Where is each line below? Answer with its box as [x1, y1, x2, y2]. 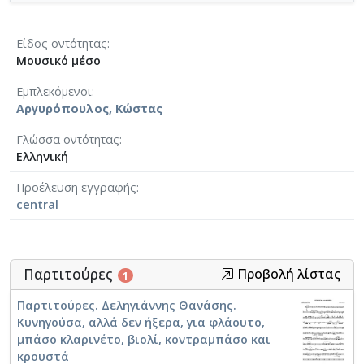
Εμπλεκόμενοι [16, 83, 92, 99]
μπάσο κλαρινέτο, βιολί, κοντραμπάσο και [17, 331, 271, 347]
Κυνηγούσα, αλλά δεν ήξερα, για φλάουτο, [17, 314, 265, 330]
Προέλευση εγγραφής [16, 179, 136, 195]
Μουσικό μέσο [16, 52, 101, 68]
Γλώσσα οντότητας [16, 131, 119, 147]
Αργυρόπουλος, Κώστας [16, 100, 162, 116]
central [16, 196, 58, 212]
